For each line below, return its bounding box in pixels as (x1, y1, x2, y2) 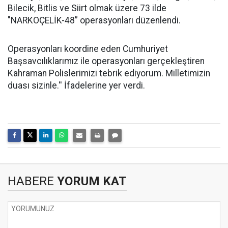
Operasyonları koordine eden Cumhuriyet (8, 44, 168, 54)
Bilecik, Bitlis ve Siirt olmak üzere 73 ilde (8, 3, 166, 13)
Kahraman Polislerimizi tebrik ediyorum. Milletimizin (8, 68, 210, 78)
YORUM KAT (54, 174, 127, 188)
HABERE (8, 174, 54, 188)
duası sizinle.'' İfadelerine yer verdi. (8, 80, 145, 91)
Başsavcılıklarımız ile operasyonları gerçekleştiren (8, 56, 205, 66)
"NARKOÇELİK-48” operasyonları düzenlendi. (8, 15, 181, 25)
